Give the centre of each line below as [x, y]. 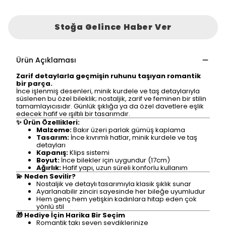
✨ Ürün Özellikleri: [48, 122]
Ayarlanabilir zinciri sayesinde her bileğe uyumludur [121, 191]
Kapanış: [52, 153]
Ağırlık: [49, 168]
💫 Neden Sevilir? [46, 176]
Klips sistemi [89, 153]
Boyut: [48, 160]
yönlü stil [50, 207]
